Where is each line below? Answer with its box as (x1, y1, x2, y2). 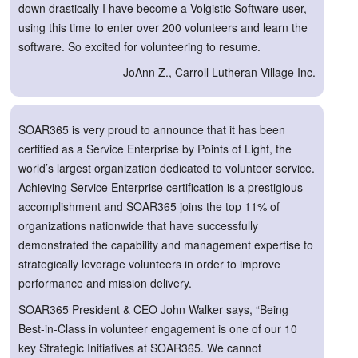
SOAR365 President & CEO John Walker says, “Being (18, 300, 288, 317)
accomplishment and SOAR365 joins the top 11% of (18, 197, 280, 214)
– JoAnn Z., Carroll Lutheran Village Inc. (113, 64, 316, 81)
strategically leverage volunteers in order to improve (18, 255, 280, 272)
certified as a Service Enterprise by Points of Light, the (18, 140, 292, 157)
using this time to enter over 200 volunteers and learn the (18, 18, 308, 35)
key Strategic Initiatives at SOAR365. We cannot (18, 339, 261, 356)
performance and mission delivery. (18, 274, 192, 291)
